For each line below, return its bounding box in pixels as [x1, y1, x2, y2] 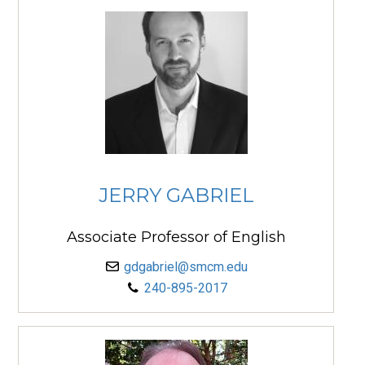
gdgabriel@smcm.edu [124, 259, 248, 275]
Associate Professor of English [66, 228, 286, 247]
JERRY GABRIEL [98, 183, 254, 208]
